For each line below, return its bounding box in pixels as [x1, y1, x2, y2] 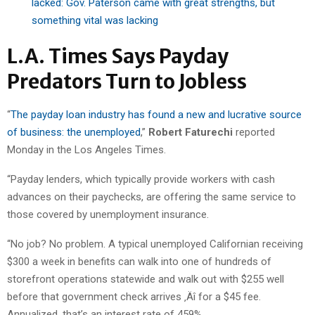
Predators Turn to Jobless [7, 68, 247, 94]
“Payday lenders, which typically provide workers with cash [7, 172, 275, 186]
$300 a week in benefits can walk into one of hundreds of [7, 255, 271, 268]
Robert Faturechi [148, 125, 233, 139]
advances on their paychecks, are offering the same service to [7, 190, 296, 203]
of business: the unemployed [7, 125, 141, 139]
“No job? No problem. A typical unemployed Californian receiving [7, 237, 303, 250]
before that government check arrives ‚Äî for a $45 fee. [7, 290, 261, 303]
